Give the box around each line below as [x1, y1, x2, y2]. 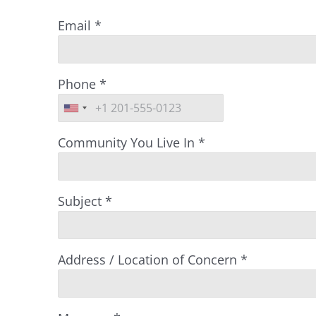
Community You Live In [58, 134, 195, 151]
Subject [58, 193, 102, 209]
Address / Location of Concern [58, 251, 237, 268]
